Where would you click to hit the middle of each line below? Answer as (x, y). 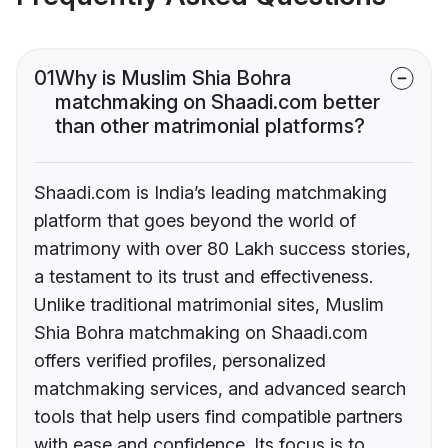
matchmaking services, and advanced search (220, 389)
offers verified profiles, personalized (180, 361)
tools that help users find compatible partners (218, 417)
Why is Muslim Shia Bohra (173, 78)
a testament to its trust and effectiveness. (203, 277)
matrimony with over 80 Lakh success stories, (222, 249)
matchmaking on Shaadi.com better (217, 102)
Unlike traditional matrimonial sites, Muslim (209, 305)
